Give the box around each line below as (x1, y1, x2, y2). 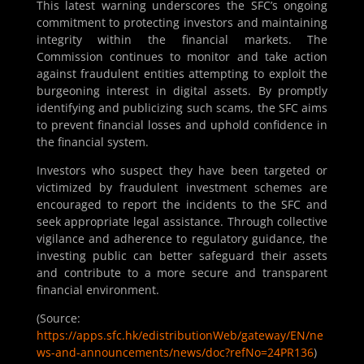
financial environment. (36, 282, 159, 298)
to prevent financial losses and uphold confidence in (36, 117, 328, 133)
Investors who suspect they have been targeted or (36, 162, 328, 179)
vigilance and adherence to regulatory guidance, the (36, 231, 328, 247)
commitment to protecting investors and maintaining (36, 15, 328, 31)
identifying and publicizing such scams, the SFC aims (36, 100, 328, 116)
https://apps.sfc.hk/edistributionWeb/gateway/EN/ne (36, 327, 323, 344)
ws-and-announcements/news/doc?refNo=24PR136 (36, 344, 314, 361)
